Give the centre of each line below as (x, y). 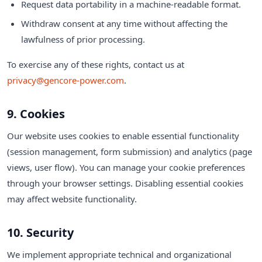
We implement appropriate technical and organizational (119, 254)
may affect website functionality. (72, 199)
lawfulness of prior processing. (83, 39)
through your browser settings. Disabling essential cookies (125, 183)
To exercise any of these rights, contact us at (96, 64)
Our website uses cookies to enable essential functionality (123, 135)
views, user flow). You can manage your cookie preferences (126, 167)
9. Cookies (36, 113)
